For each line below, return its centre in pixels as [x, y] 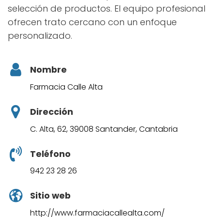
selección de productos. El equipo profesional [107, 8]
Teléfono [50, 154]
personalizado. [40, 36]
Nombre [48, 70]
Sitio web [50, 196]
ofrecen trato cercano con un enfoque [92, 22]
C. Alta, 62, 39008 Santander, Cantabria [104, 129]
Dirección [52, 112]
